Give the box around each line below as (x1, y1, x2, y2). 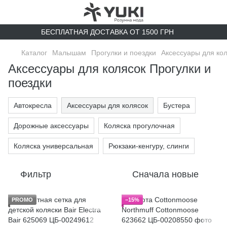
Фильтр (20, 169, 51, 179)
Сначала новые (132, 169, 199, 179)
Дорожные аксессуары (14, 122, 89, 130)
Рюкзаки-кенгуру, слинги (108, 142, 189, 150)
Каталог (21, 49, 47, 57)
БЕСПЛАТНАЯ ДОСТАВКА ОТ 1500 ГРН (41, 28, 174, 36)
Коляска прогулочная (104, 122, 175, 130)
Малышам (52, 49, 86, 57)
